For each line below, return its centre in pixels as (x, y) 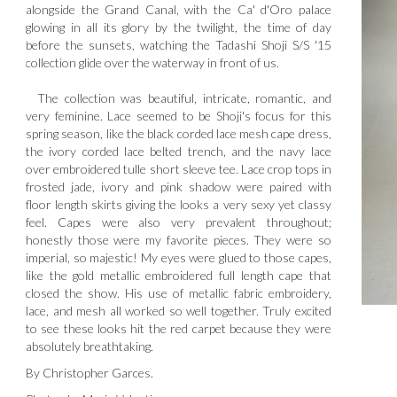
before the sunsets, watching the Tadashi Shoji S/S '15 (179, 45)
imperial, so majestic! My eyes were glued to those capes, (179, 258)
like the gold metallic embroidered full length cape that (179, 276)
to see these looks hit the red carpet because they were (179, 329)
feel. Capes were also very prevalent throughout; (179, 222)
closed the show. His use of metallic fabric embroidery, (179, 293)
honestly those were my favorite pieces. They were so (179, 240)
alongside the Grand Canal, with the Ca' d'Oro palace (179, 10)
